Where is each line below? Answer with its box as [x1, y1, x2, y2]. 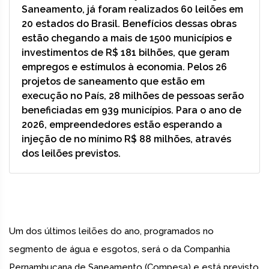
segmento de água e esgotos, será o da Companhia [9, 244, 230, 255]
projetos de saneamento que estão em [22, 76, 205, 88]
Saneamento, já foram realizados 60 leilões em [22, 4, 243, 16]
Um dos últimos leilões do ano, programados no [9, 226, 214, 237]
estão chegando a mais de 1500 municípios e [22, 32, 232, 44]
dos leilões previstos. [22, 148, 121, 160]
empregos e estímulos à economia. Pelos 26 [22, 61, 227, 73]
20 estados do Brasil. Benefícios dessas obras [22, 18, 237, 30]
